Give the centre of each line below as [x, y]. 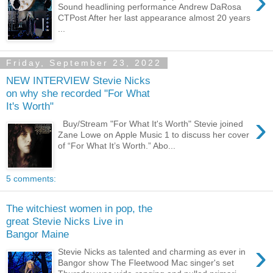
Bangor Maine [37, 234]
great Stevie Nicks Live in [65, 222]
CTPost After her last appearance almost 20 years [154, 18]
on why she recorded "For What [78, 94]
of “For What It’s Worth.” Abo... [117, 146]
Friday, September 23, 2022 [84, 63]
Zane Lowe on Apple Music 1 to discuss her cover [154, 135]
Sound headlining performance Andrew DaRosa [150, 7]
